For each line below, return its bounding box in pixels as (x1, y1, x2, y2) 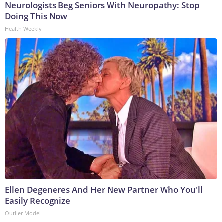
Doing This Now (5, 10, 67, 22)
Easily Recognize (5, 195, 70, 207)
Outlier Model (5, 209, 41, 217)
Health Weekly (5, 25, 42, 33)
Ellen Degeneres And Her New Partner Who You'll (5, 184, 203, 196)
